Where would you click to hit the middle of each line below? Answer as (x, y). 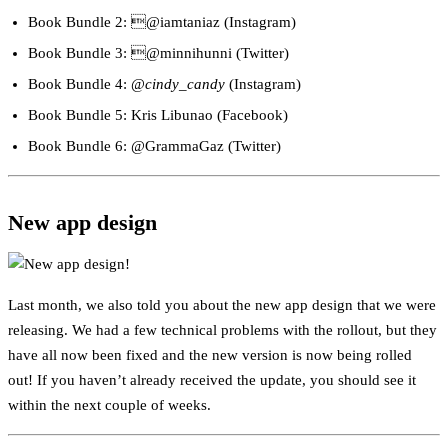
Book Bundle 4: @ (86, 83)
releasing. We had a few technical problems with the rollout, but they (222, 329)
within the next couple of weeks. (109, 404)
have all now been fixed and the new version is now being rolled (210, 354)
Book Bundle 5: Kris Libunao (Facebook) (158, 114)
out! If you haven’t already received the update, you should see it (212, 379)
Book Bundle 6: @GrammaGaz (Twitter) (154, 145)
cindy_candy (185, 83)
